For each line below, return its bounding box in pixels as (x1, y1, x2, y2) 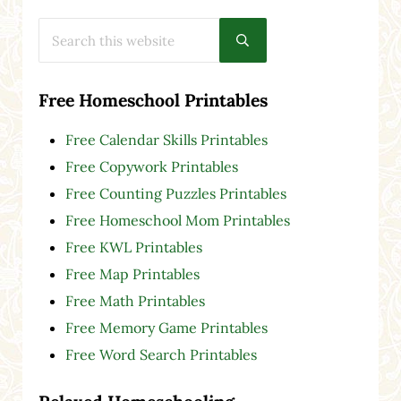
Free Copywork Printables (64, 157, 238, 175)
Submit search (241, 37, 323, 54)
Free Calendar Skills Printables (64, 130, 268, 149)
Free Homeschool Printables (38, 89, 268, 112)
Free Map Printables (64, 264, 200, 283)
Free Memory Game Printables (64, 318, 268, 337)
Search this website (37, 16, 149, 33)
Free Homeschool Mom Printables (64, 210, 290, 229)
